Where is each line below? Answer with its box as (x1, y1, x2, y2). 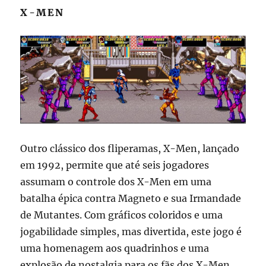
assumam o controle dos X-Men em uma (20, 175, 212, 188)
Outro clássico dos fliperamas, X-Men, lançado (20, 142, 240, 154)
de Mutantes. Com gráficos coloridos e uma (20, 208, 223, 221)
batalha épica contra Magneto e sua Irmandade (20, 192, 242, 204)
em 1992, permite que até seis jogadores (20, 159, 210, 171)
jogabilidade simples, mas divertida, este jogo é (20, 225, 242, 237)
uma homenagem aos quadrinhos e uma (20, 242, 210, 254)
